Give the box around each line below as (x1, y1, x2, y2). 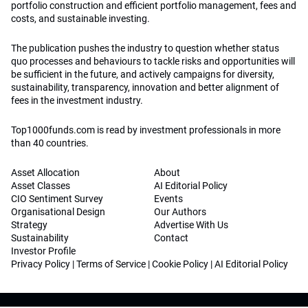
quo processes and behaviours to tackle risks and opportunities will (11, 56, 295, 67)
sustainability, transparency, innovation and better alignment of (11, 82, 279, 93)
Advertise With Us (154, 219, 228, 231)
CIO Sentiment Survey (11, 193, 103, 205)
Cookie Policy (152, 258, 208, 270)
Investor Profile (11, 245, 76, 257)
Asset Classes (11, 180, 70, 192)
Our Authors (154, 206, 206, 218)
